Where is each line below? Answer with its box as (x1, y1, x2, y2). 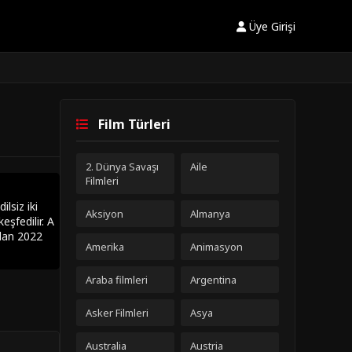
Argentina (190, 273, 236, 287)
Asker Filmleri (86, 306, 148, 320)
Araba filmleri (86, 273, 148, 287)
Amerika (86, 240, 124, 254)
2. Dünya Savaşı (86, 159, 159, 174)
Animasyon (190, 240, 243, 254)
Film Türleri (95, 115, 170, 133)
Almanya (190, 207, 230, 221)
